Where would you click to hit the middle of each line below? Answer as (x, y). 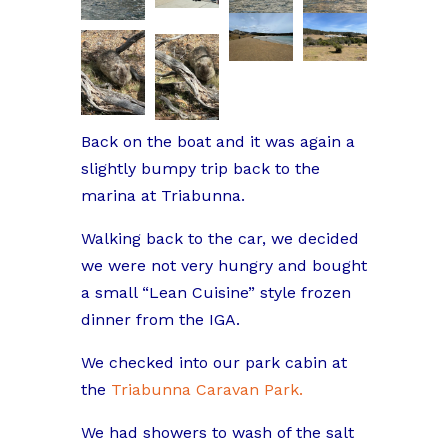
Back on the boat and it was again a (217, 142)
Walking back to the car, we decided (219, 239)
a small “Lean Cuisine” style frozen (215, 293)
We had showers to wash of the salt (217, 433)
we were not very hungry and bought (223, 266)
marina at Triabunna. (162, 196)
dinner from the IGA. (160, 320)
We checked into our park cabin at (213, 363)
